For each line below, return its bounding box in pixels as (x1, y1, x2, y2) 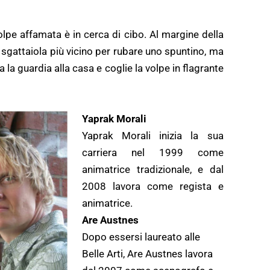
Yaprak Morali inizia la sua (82, 129, 224, 142)
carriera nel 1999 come (82, 146, 224, 159)
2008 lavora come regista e (82, 180, 224, 192)
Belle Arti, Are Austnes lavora (82, 247, 213, 260)
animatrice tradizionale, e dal (82, 163, 224, 175)
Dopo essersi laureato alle (82, 230, 200, 243)
